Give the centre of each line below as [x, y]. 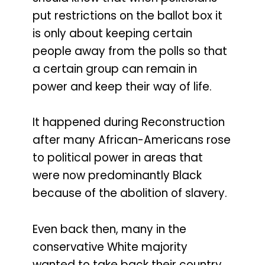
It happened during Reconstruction [129, 122]
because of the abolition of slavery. [130, 193]
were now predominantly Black [117, 176]
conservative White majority [110, 247]
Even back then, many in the [109, 230]
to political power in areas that [118, 158]
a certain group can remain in [115, 69]
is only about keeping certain [112, 33]
